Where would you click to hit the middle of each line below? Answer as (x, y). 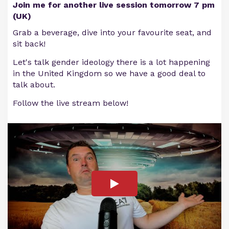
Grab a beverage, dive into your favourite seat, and (112, 32)
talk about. (34, 85)
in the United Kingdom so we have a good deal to (109, 73)
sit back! (29, 44)
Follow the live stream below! (71, 103)
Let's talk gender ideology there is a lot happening (111, 62)
